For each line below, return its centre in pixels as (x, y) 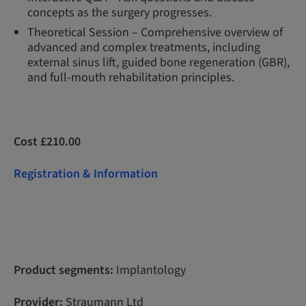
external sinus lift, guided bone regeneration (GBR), (158, 62)
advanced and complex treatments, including (144, 47)
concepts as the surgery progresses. (120, 13)
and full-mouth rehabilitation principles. (131, 78)
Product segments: (64, 270)
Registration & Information (86, 174)
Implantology (150, 270)
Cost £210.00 (47, 142)
